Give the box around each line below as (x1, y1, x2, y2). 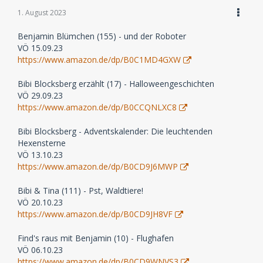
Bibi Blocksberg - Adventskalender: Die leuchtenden (18, 125, 213, 137)
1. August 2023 (18, 7, 66, 18)
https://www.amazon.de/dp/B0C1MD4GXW (18, 53, 181, 65)
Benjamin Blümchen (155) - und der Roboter (18, 30, 186, 42)
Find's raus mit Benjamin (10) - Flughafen (18, 232, 174, 244)
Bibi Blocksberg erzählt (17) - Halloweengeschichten (18, 77, 214, 89)
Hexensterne (18, 137, 66, 149)
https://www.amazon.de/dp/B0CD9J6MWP (18, 160, 178, 172)
